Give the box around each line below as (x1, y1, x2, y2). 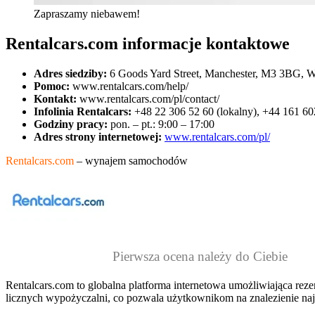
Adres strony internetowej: (34, 131, 165, 143)
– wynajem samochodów (74, 155, 188, 167)
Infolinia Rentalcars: (34, 105, 134, 118)
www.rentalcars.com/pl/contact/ (77, 93, 219, 105)
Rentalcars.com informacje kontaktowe (6, 34, 290, 53)
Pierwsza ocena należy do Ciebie (112, 249, 288, 264)
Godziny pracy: (34, 118, 110, 131)
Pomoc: (34, 80, 72, 93)
